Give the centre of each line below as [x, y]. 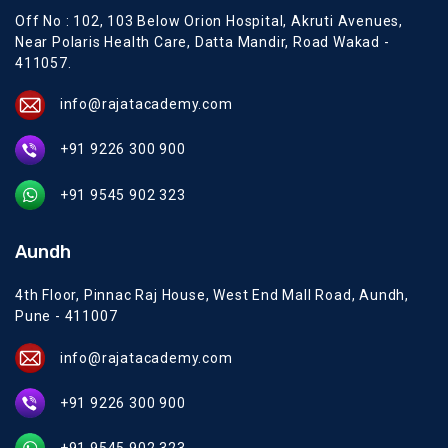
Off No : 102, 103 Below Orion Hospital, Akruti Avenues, [209, 20]
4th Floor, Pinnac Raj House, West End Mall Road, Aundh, [212, 295]
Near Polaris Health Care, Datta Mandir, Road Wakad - [202, 41]
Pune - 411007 [66, 316]
